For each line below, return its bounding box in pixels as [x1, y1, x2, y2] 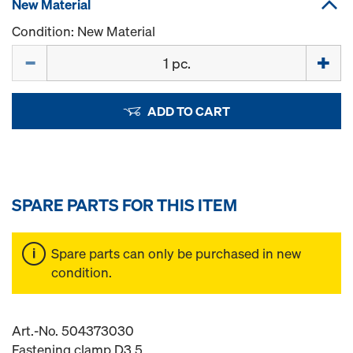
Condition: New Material [12, 22, 155, 40]
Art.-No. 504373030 [12, 321, 134, 340]
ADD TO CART [147, 102, 230, 120]
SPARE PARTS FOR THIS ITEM [12, 194, 237, 216]
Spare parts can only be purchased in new [51, 244, 301, 262]
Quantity [11, 44, 63, 62]
